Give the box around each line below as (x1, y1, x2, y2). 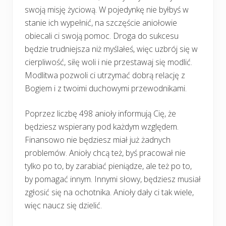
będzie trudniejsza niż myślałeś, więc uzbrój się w (25, 43, 198, 54)
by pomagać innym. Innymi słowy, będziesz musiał (25, 173, 201, 185)
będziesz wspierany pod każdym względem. (25, 121, 179, 132)
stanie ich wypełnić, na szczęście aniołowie (25, 17, 177, 28)
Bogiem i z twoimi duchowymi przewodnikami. (25, 82, 187, 94)
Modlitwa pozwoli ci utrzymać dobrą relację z (25, 69, 185, 81)
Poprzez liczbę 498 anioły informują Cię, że (25, 107, 176, 119)
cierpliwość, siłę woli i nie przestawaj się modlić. (25, 56, 192, 68)
